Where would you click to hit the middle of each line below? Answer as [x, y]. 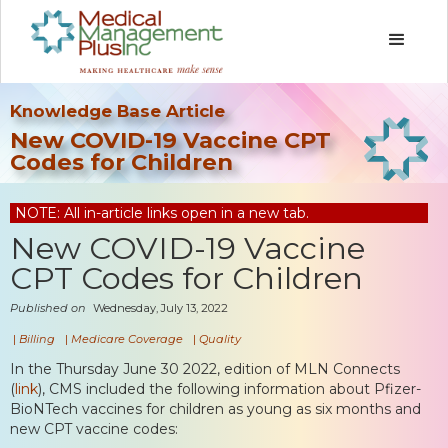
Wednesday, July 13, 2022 [160, 307]
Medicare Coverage [127, 338]
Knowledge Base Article [117, 110]
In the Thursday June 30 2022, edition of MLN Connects [205, 368]
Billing [37, 338]
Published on [49, 307]
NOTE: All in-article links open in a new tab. [162, 212]
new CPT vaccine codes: [94, 428]
